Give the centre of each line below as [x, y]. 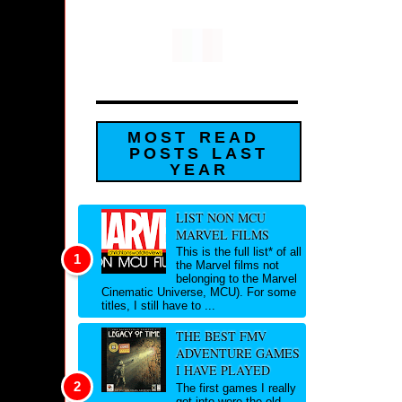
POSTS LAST [199, 154]
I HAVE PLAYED [223, 371]
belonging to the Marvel [236, 279]
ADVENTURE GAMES [237, 354]
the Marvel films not [227, 266]
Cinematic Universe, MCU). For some [199, 293]
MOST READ [193, 138]
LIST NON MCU [220, 217]
